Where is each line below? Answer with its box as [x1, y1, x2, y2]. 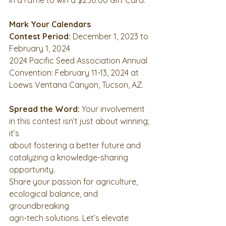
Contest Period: [9, 31, 71, 41]
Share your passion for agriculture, [9, 176, 140, 187]
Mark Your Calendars [9, 19, 91, 29]
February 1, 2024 [9, 43, 70, 53]
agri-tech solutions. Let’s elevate [9, 212, 131, 223]
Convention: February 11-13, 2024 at [9, 67, 139, 78]
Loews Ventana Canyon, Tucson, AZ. [9, 79, 143, 90]
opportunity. [9, 164, 55, 175]
